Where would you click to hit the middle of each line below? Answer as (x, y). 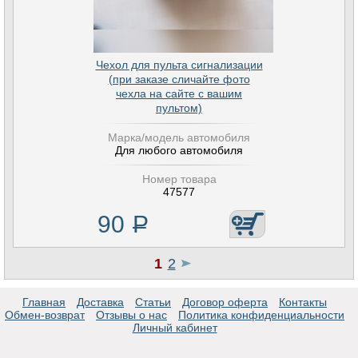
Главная (44, 302)
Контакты (303, 302)
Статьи (153, 302)
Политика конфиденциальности (261, 315)
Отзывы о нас (131, 315)
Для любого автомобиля (179, 150)
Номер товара (179, 179)
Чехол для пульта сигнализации (179, 65)
